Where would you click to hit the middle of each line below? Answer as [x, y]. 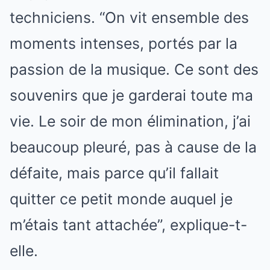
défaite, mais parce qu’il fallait [114, 173]
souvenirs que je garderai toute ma [131, 95]
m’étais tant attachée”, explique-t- [128, 224]
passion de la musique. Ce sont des [134, 69]
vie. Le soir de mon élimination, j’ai [130, 121]
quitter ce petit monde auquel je [121, 199]
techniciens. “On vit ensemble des [129, 17]
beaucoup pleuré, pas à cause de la [133, 147]
